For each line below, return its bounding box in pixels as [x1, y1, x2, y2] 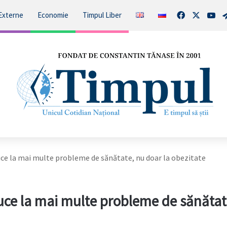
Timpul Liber [82, 10, 122, 20]
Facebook [184, 10, 217, 20]
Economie [37, 10, 68, 20]
